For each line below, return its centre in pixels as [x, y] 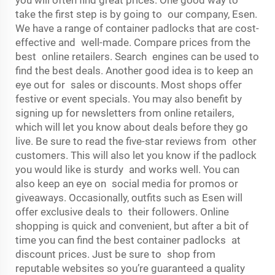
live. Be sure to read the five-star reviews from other [136, 141]
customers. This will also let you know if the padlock [136, 155]
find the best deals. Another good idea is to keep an [134, 71]
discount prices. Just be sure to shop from [115, 254]
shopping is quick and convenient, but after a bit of [132, 226]
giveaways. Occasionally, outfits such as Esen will [129, 198]
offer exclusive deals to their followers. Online [122, 212]
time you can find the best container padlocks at [128, 240]
